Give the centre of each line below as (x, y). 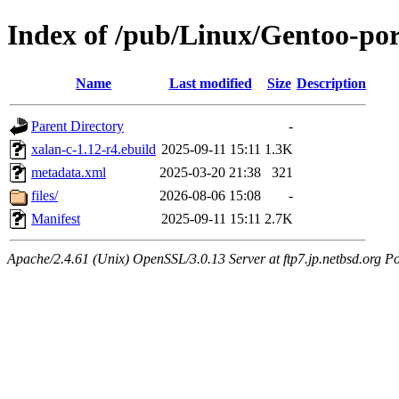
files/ (45, 195)
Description (331, 83)
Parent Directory (77, 126)
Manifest (56, 218)
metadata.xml (69, 172)
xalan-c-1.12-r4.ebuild (94, 149)
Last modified (210, 83)
